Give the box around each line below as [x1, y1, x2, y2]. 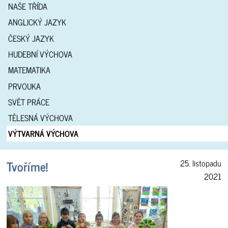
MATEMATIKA [8, 63, 50, 77]
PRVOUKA [8, 79, 41, 93]
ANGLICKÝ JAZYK [8, 15, 66, 29]
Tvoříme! [7, 156, 48, 177]
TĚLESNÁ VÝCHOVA [8, 111, 73, 125]
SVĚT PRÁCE [8, 95, 49, 108]
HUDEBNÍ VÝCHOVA [8, 47, 72, 61]
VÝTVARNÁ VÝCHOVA [8, 127, 78, 140]
